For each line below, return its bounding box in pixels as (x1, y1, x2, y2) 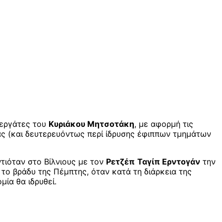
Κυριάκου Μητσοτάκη (49, 119, 134, 129)
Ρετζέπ (106, 157, 135, 167)
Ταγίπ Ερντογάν (137, 157, 200, 167)
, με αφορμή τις (134, 119, 193, 129)
